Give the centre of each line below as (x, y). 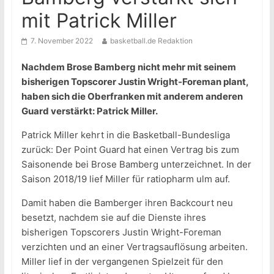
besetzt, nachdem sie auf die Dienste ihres (113, 218)
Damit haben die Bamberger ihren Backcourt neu (127, 203)
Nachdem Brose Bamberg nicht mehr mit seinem (128, 67)
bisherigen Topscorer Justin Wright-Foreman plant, (135, 82)
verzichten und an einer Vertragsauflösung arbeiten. (134, 247)
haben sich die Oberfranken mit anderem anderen (132, 97)
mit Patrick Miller (99, 21)
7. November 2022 (61, 41)
